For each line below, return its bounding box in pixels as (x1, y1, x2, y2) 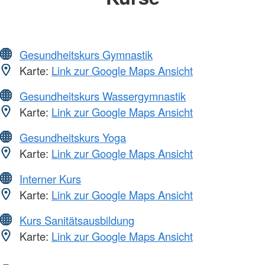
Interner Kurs (20, 170, 81, 186)
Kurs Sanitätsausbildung (20, 212, 134, 228)
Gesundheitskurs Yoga (20, 129, 126, 145)
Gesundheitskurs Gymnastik (20, 46, 153, 62)
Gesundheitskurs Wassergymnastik (20, 88, 186, 104)
